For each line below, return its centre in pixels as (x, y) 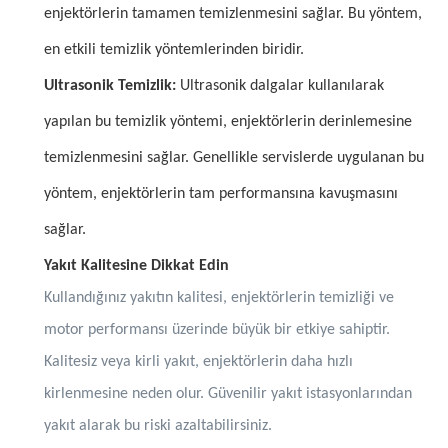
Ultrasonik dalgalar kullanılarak (280, 85)
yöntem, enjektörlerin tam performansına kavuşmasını (221, 193)
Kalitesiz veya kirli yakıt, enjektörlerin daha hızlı (198, 361)
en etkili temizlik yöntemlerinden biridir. (174, 49)
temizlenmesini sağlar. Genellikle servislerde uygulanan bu (234, 157)
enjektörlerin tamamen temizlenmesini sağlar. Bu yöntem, (233, 13)
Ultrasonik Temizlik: (110, 85)
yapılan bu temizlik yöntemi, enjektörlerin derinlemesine (228, 121)
